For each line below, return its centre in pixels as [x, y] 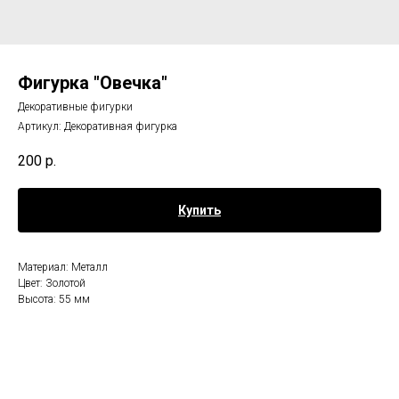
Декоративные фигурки [75, 107]
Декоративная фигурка [121, 126]
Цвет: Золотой [52, 284]
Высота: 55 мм [54, 300]
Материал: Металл [63, 268]
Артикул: [41, 126]
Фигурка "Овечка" [93, 83]
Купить [199, 211]
